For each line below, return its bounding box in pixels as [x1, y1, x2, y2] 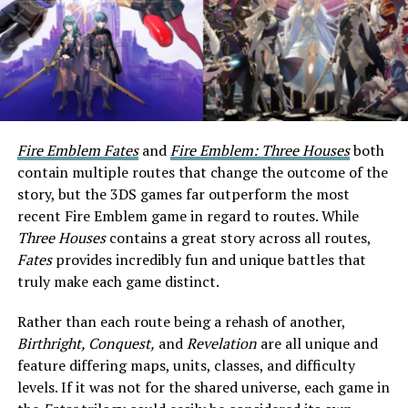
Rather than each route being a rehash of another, [16, 311, 345, 331]
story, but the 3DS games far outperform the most [16, 183, 350, 204]
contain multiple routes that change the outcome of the [16, 161, 388, 182]
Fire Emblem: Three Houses [169, 139, 350, 160]
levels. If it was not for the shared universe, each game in [16, 376, 390, 397]
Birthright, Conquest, [16, 332, 155, 353]
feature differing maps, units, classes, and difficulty [16, 354, 355, 375]
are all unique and [256, 332, 378, 353]
